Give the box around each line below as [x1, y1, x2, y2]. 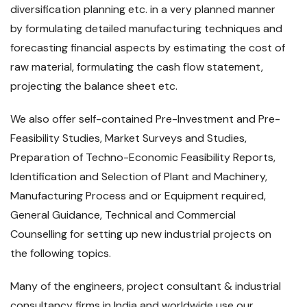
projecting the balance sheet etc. [10, 79, 177, 93]
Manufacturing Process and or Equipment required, [10, 188, 266, 203]
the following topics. [10, 246, 111, 260]
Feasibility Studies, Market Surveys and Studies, [10, 131, 247, 145]
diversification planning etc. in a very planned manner [10, 2, 275, 16]
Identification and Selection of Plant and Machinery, [10, 169, 267, 184]
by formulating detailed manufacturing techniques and [10, 21, 282, 36]
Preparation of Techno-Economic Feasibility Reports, [10, 150, 275, 164]
